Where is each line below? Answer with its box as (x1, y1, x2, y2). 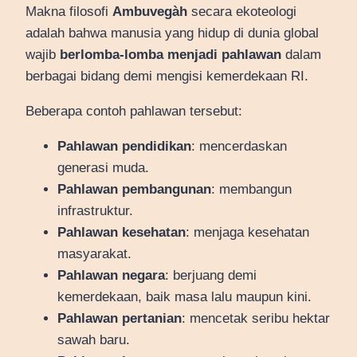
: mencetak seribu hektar (182, 311, 330, 327)
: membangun (211, 182, 292, 198)
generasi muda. (57, 160, 149, 176)
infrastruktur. (57, 203, 133, 219)
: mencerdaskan (191, 139, 287, 155)
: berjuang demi (165, 268, 257, 284)
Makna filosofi (25, 4, 112, 20)
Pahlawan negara (57, 268, 165, 284)
